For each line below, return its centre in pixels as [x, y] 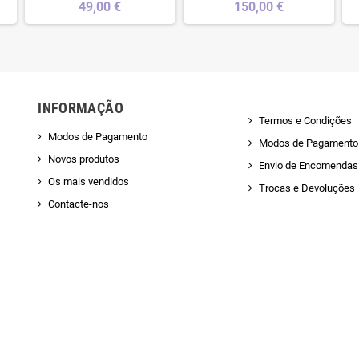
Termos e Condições [305, 121]
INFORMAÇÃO [81, 108]
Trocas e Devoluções [307, 188]
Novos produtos [84, 159]
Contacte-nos [79, 204]
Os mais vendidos [89, 182]
